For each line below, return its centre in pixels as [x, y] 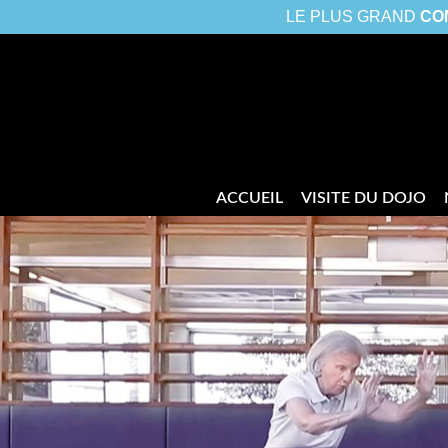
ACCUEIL [249, 198]
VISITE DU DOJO [363, 198]
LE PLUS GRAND [353, 16]
